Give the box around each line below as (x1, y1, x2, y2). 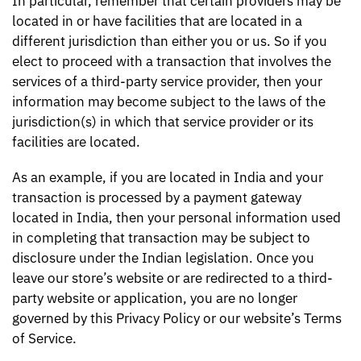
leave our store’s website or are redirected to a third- (12, 269, 333, 288)
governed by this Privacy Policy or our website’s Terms (12, 309, 342, 328)
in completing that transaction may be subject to (12, 229, 310, 247)
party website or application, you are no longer (12, 289, 297, 308)
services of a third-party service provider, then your (12, 72, 322, 90)
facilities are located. (12, 132, 140, 151)
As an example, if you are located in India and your (12, 168, 323, 187)
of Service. (12, 330, 77, 348)
